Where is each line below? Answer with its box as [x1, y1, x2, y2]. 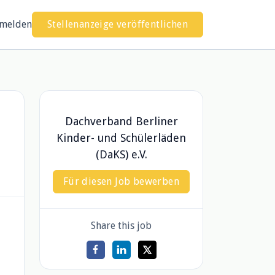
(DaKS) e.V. [95, 148, 147, 161]
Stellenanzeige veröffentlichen [47, 18, 188, 30]
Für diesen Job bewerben [63, 176, 180, 187]
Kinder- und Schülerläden [56, 131, 186, 144]
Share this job [91, 220, 152, 231]
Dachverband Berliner [64, 115, 178, 128]
